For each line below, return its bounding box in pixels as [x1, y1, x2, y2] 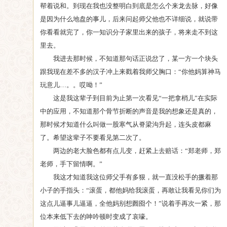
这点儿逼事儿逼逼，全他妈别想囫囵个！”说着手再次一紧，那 [40, 200, 221, 207]
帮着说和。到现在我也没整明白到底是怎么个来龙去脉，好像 [40, 2, 218, 10]
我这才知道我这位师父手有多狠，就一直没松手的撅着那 [53, 173, 218, 181]
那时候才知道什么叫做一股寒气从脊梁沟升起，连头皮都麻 [40, 121, 211, 128]
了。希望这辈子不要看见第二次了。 [40, 134, 145, 141]
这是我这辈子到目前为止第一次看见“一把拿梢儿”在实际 [53, 94, 217, 102]
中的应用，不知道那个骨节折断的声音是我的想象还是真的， [40, 107, 218, 115]
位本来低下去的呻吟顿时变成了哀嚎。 [40, 213, 152, 220]
